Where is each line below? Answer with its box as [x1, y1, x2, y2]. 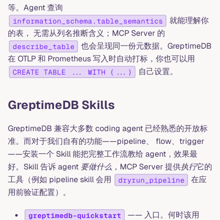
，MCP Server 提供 [112, 161, 181, 172]
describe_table [12, 42, 75, 51]
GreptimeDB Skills [8, 97, 115, 112]
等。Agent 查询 [8, 2, 63, 13]
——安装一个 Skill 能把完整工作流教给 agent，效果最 [8, 148, 197, 159]
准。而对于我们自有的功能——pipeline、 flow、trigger [8, 136, 204, 146]
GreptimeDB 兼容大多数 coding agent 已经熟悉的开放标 [8, 123, 208, 134]
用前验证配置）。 [8, 187, 71, 197]
